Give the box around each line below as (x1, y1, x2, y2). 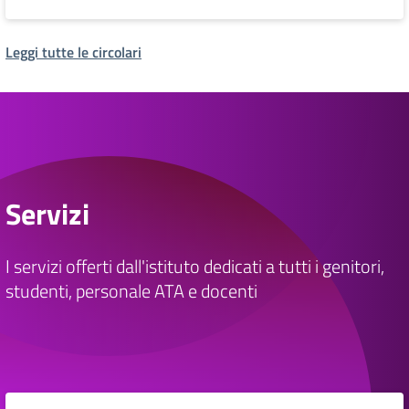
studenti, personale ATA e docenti (5, 276, 257, 305)
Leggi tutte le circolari (5, 41, 142, 64)
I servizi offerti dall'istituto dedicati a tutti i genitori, (5, 251, 384, 280)
